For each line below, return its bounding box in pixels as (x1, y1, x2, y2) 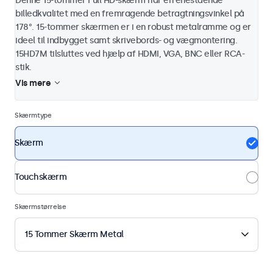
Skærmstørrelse (15, 202, 66, 211)
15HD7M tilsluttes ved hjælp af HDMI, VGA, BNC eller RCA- (15, 48, 244, 59)
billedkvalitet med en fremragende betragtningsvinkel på (15, 8, 244, 19)
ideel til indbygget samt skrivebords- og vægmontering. (15, 35, 237, 46)
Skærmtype (15, 111, 52, 119)
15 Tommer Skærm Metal (24, 229, 124, 239)
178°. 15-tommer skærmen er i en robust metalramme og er (15, 21, 251, 32)
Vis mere (15, 77, 51, 88)
